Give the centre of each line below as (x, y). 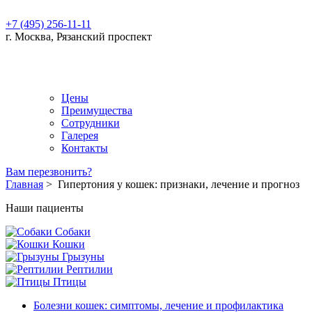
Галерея (80, 135)
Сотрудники (91, 123)
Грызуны (82, 257)
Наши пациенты (45, 208)
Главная (24, 184)
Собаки (71, 232)
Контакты (85, 148)
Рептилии (88, 269)
